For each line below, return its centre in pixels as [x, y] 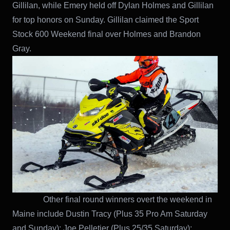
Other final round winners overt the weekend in [112, 200]
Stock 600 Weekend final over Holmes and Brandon [107, 34]
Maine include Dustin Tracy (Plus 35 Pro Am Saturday [110, 214]
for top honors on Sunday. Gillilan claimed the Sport [106, 20]
